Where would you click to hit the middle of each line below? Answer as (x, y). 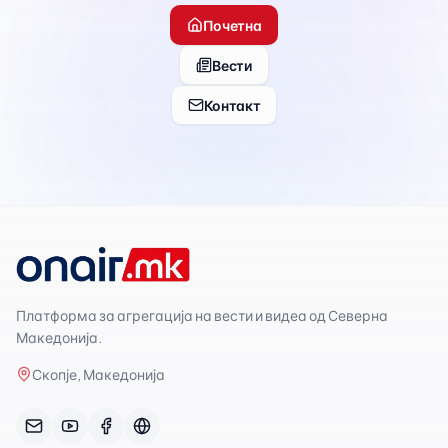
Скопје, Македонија (98, 374)
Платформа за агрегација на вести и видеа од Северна (202, 315)
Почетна (232, 25)
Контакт (232, 105)
